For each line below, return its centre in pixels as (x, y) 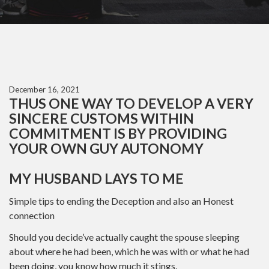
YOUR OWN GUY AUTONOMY (106, 148)
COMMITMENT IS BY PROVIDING (118, 133)
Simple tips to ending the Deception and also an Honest (121, 201)
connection (32, 215)
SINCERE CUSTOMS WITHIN (101, 118)
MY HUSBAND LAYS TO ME (96, 178)
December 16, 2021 (44, 89)
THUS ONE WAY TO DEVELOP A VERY (131, 103)
